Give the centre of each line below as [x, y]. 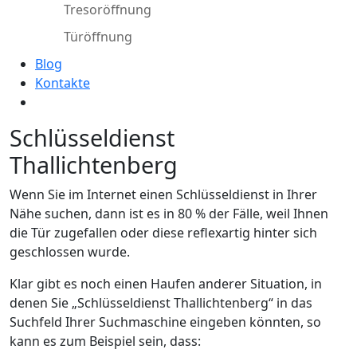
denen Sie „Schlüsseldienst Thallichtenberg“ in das [161, 302]
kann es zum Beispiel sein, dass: [105, 341]
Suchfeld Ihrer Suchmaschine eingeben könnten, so [165, 322]
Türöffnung [98, 36]
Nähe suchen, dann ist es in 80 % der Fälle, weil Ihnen [169, 213]
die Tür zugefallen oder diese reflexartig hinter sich [163, 232]
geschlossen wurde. [70, 251]
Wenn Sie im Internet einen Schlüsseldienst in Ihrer [163, 194]
